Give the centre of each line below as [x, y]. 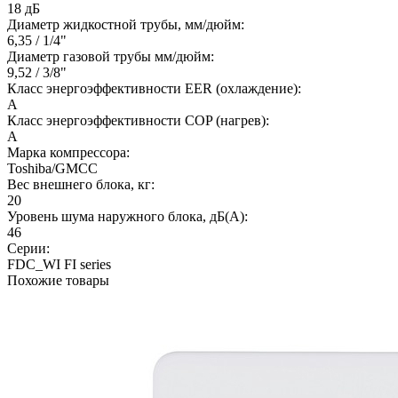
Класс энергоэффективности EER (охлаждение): [154, 88]
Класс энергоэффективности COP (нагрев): [138, 120]
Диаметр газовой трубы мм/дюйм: [111, 56]
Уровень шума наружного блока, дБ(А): [127, 216]
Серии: [28, 248]
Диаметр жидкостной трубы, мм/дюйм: [126, 24]
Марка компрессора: [68, 152]
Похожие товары [58, 280]
